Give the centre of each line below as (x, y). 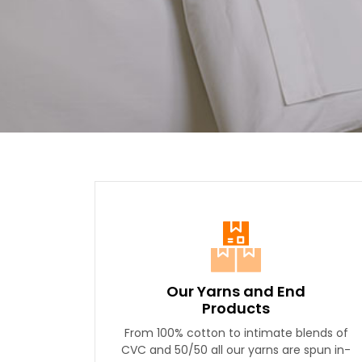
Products (236, 308)
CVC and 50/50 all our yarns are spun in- (236, 350)
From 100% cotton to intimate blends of (236, 333)
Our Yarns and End (236, 291)
